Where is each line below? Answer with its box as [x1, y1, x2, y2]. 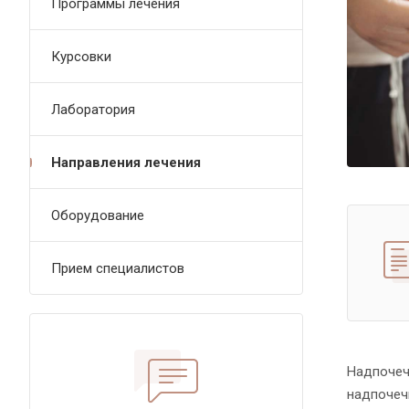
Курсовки [51, 48, 111, 65]
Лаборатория [51, 101, 135, 118]
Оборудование [51, 207, 144, 224]
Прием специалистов [51, 260, 184, 277]
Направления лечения [51, 154, 201, 171]
